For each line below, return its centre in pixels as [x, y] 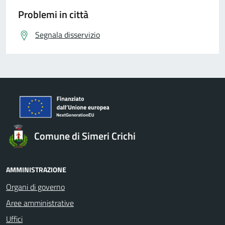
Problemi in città [53, 14]
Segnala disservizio [68, 35]
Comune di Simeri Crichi [85, 136]
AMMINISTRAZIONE [36, 170]
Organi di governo [35, 187]
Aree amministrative [40, 203]
